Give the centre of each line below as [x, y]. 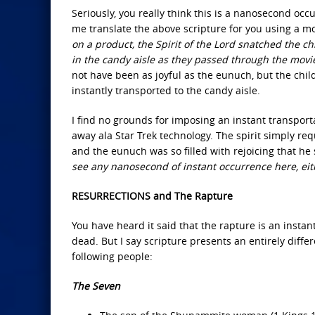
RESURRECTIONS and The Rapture [152, 196]
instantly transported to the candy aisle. [166, 90]
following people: [112, 256]
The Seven [96, 286]
